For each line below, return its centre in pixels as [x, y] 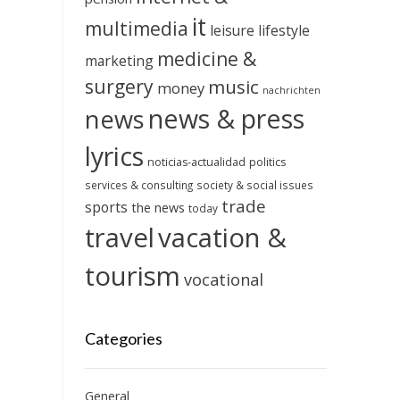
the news [158, 208]
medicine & [206, 59]
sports [106, 208]
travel [119, 238]
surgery [119, 87]
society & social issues [254, 185]
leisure [232, 31]
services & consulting [138, 185]
